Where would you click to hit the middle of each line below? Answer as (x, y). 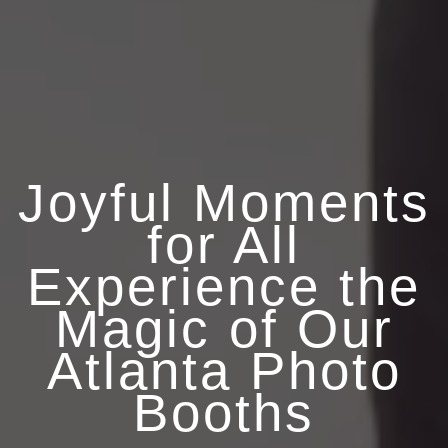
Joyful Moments (224, 202)
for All (224, 244)
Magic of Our (224, 328)
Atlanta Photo (224, 370)
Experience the (224, 286)
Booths (224, 412)
